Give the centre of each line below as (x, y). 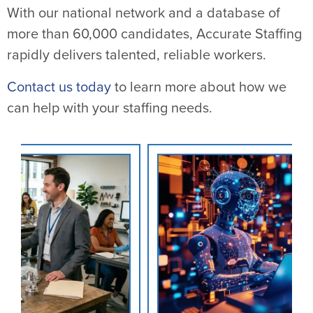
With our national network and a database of (144, 14)
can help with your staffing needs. (110, 109)
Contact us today (59, 88)
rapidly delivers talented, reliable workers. (137, 56)
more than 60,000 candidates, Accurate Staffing (154, 35)
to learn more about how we (199, 88)
